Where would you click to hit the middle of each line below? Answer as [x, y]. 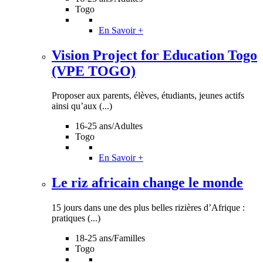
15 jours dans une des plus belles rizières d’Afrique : [148, 208]
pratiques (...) [76, 218]
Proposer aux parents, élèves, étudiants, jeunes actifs [148, 96]
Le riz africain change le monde [147, 183]
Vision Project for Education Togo [154, 55]
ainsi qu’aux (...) [82, 106]
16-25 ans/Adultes [109, 126]
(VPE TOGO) [94, 71]
